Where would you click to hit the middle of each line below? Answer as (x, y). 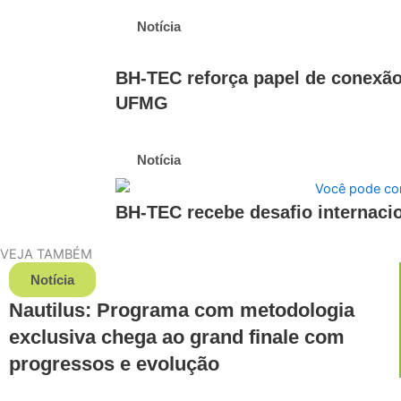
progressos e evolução (114, 364)
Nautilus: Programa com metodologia (182, 311)
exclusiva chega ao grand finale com (177, 337)
